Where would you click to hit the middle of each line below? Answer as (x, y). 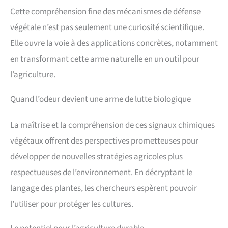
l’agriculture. (33, 75)
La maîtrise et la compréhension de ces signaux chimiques (112, 125)
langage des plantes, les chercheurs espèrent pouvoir (104, 188)
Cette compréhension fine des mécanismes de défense (105, 11)
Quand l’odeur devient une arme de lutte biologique (101, 99)
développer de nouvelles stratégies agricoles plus (96, 156)
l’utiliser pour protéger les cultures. (72, 204)
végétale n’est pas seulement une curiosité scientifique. (107, 27)
